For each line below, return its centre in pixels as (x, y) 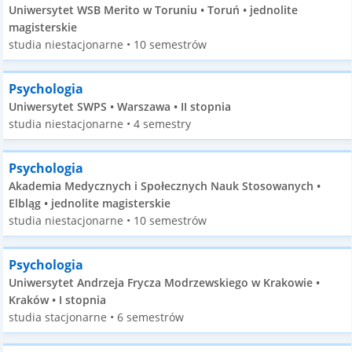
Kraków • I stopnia (58, 300)
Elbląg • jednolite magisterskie (90, 203)
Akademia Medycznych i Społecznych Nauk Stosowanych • (165, 186)
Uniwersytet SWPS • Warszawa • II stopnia (120, 106)
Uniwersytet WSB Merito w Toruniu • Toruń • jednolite (154, 10)
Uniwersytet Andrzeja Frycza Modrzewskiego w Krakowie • (165, 282)
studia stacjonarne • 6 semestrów (97, 317)
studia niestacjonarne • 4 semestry (100, 124)
